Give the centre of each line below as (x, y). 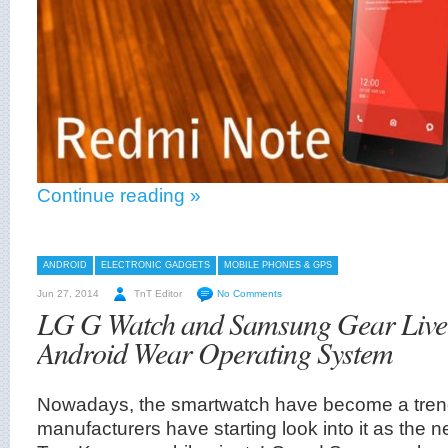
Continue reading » (119, 194)
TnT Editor (158, 293)
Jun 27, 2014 (68, 293)
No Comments (249, 293)
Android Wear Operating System (215, 352)
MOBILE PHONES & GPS (278, 265)
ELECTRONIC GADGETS (155, 265)
